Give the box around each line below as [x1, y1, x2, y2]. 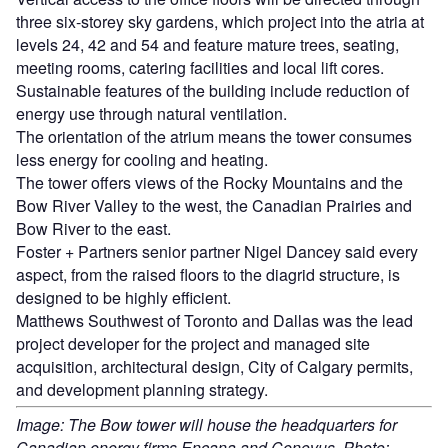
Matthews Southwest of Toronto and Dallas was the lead [16, 308, 413, 332]
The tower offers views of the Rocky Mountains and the [16, 170, 403, 194]
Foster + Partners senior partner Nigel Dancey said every [16, 239, 418, 263]
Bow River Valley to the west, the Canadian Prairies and [16, 193, 412, 217]
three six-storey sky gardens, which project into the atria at [16, 9, 424, 33]
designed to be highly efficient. [16, 285, 231, 309]
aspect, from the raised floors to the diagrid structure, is [16, 262, 400, 286]
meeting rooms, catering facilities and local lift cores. [16, 55, 384, 79]
